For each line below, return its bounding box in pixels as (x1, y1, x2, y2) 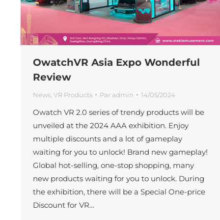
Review (33, 71, 71, 83)
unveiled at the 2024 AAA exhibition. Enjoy (33, 120, 189, 130)
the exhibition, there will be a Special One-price (33, 187, 205, 196)
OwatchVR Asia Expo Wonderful (33, 56, 200, 68)
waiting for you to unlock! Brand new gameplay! (33, 147, 208, 157)
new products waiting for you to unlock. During (33, 173, 204, 183)
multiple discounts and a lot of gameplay (33, 134, 182, 143)
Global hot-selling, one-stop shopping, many (33, 160, 194, 170)
